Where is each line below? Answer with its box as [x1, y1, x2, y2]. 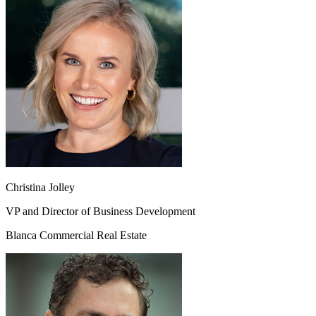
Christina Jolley [6, 181, 75, 194]
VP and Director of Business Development [6, 205, 195, 218]
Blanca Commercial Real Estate [6, 229, 147, 242]
